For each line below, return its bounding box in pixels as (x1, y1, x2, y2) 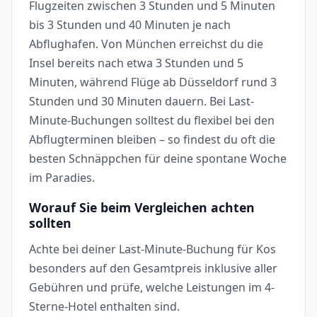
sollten (29, 214, 71, 232)
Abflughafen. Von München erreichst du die (29, 35, 263, 52)
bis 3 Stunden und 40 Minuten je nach (29, 16, 231, 33)
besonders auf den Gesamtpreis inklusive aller (29, 260, 277, 277)
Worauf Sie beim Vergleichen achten (29, 199, 255, 217)
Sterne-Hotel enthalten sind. (29, 299, 180, 315)
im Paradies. (29, 169, 95, 185)
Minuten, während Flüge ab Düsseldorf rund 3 (29, 74, 277, 90)
